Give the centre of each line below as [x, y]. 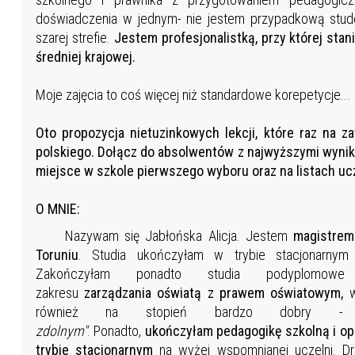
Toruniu [57, 255]
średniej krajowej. [85, 57]
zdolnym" [61, 331]
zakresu [57, 293]
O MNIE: [57, 209]
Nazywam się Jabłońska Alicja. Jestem [164, 236]
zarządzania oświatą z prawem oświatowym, [214, 293]
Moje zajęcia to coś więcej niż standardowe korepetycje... [193, 95]
